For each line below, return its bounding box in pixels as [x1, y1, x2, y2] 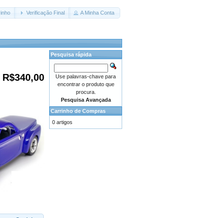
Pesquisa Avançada [60, 97, 111, 103]
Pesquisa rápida [51, 52, 91, 57]
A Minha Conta [80, 10, 115, 16]
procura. [75, 89, 96, 95]
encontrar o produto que [57, 81, 114, 87]
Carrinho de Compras [51, 108, 106, 114]
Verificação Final [26, 10, 65, 16]
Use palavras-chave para [55, 73, 116, 79]
